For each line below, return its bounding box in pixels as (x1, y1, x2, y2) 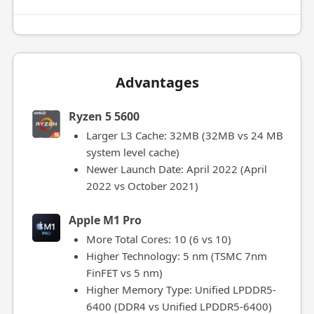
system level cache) (86, 145, 179, 159)
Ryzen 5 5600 (68, 109, 139, 124)
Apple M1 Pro (68, 212, 142, 228)
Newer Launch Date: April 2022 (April (86, 162, 267, 176)
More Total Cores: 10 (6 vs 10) (86, 232, 231, 246)
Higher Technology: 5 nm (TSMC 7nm (86, 249, 267, 263)
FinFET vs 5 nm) (86, 266, 163, 280)
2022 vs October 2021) (86, 179, 198, 193)
